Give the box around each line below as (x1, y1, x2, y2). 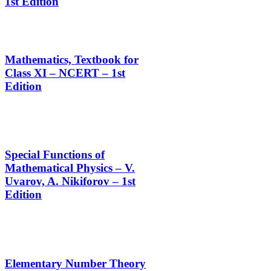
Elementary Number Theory (5, 256, 146, 270)
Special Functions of (5, 148, 105, 162)
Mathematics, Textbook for (5, 53, 139, 66)
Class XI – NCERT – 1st (5, 66, 125, 79)
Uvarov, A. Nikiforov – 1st (5, 175, 135, 188)
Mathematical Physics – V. (5, 162, 135, 175)
